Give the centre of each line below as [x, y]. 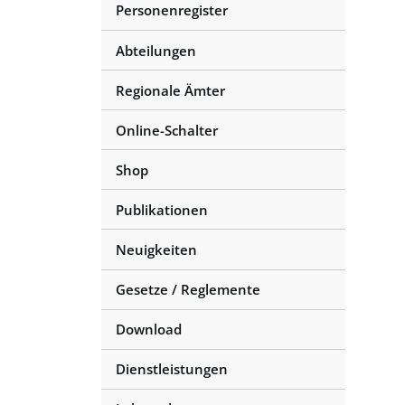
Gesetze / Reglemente [188, 290]
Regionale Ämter [170, 90]
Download [149, 330]
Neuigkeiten [156, 249]
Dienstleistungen [172, 369]
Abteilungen [156, 50]
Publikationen [162, 209]
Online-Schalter [167, 130]
